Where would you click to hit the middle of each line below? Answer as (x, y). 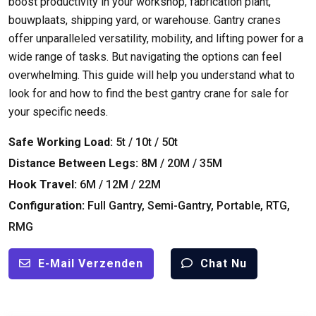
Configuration (45, 205)
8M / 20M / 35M (182, 163)
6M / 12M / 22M (120, 184)
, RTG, (275, 205)
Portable (238, 205)
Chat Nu (224, 263)
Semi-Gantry (179, 205)
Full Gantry (115, 205)
